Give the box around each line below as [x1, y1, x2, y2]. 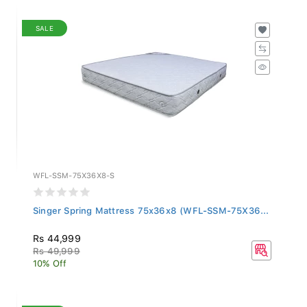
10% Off [33, 254, 67, 265]
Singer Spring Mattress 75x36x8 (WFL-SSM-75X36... [33, 201, 269, 212]
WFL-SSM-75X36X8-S [33, 167, 115, 177]
